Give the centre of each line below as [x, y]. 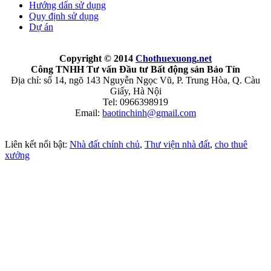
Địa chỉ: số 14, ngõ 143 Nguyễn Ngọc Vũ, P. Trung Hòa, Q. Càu [135, 80]
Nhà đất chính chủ [105, 144]
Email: [89, 113]
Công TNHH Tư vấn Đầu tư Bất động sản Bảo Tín [135, 69]
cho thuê [231, 144]
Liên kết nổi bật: [37, 144]
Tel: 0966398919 [135, 102]
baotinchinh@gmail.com [149, 113]
